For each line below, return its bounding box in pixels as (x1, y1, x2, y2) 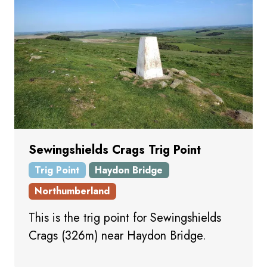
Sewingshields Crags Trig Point (29, 141, 201, 159)
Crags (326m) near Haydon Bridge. (29, 226, 206, 244)
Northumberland (35, 184, 110, 198)
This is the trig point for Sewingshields (29, 209, 221, 226)
